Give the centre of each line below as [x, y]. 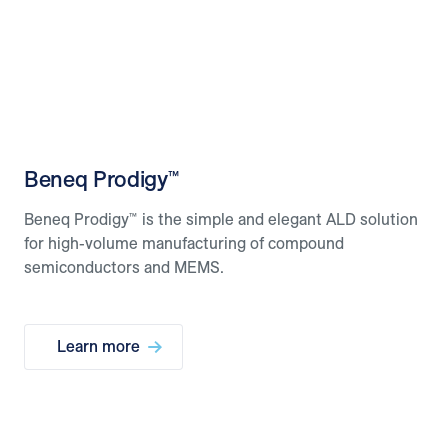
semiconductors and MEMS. [124, 267]
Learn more [98, 346]
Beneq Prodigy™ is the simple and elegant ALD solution [221, 219]
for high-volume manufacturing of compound [184, 243]
